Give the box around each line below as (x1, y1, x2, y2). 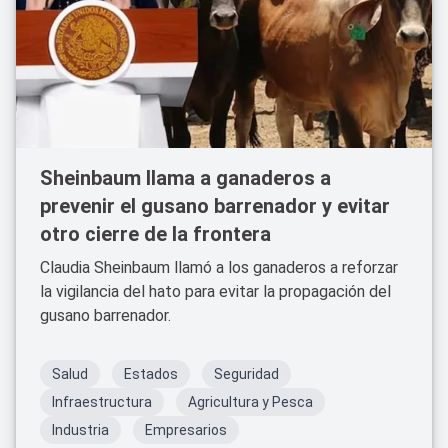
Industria (52, 422, 109, 438)
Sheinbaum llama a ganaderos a (40, 166, 331, 190)
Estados (124, 366, 178, 382)
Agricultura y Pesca (188, 394, 313, 410)
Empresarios (145, 422, 227, 438)
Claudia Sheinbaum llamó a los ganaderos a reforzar (40, 258, 398, 277)
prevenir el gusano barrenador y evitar (40, 194, 390, 218)
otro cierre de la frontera (40, 222, 271, 246)
